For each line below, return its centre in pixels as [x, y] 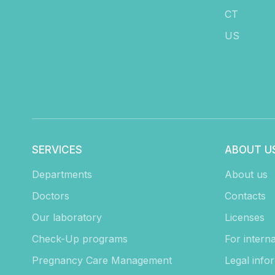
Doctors [51, 196]
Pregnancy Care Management [102, 261]
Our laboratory [67, 218]
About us [246, 175]
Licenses [244, 218]
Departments [62, 175]
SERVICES [57, 150]
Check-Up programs [80, 239]
